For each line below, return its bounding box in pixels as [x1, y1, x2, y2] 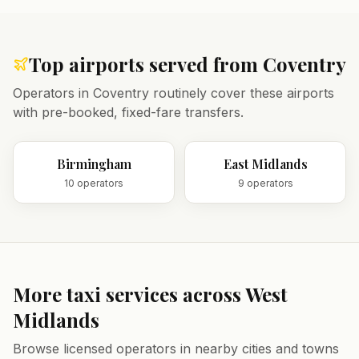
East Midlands [223, 155, 308, 172]
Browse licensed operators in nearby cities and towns [13, 341, 339, 357]
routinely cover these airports [149, 85, 334, 101]
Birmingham [56, 155, 131, 172]
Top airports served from [29, 51, 263, 77]
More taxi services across [13, 281, 245, 307]
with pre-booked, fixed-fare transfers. [13, 104, 244, 120]
